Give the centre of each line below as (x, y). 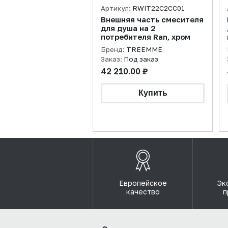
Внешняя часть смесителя (152, 20)
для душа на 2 (128, 28)
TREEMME (144, 49)
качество (143, 192)
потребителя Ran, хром (146, 37)
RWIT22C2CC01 (159, 8)
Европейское (143, 183)
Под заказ (141, 59)
